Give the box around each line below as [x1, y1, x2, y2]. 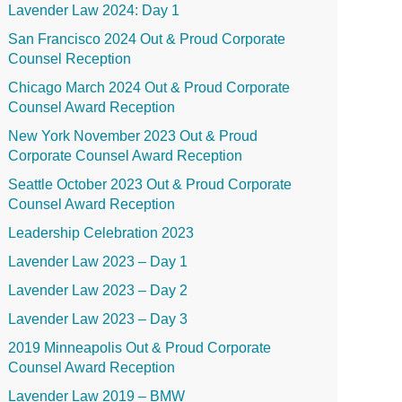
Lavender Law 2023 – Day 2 [7, 283, 188, 298]
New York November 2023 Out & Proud [7, 128, 258, 144]
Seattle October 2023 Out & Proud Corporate [7, 177, 292, 192]
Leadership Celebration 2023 [7, 225, 194, 240]
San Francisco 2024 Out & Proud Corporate [7, 31, 285, 47]
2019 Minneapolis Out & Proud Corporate [7, 340, 271, 355]
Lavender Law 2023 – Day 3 [7, 311, 188, 327]
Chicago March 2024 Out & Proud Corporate [7, 80, 290, 95]
